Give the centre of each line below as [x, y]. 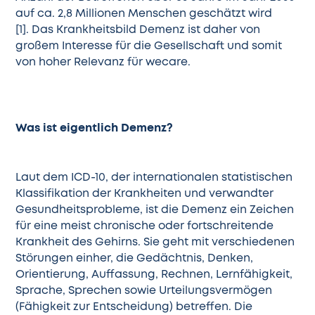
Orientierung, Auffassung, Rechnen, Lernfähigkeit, [154, 275]
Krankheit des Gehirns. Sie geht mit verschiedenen [155, 243]
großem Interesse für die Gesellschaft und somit [149, 46]
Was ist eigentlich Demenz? [95, 128]
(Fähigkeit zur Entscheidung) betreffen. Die [134, 308]
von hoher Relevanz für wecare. [105, 62]
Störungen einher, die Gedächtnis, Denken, [135, 259]
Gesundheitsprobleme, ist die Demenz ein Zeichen [155, 211]
